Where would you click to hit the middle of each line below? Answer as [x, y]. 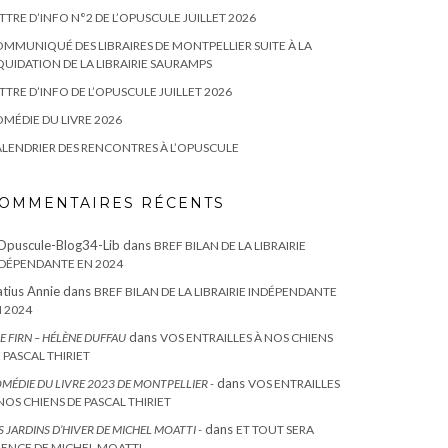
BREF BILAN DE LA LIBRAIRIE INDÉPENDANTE [215, 291]
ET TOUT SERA [275, 429]
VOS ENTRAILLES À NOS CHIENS [246, 337]
